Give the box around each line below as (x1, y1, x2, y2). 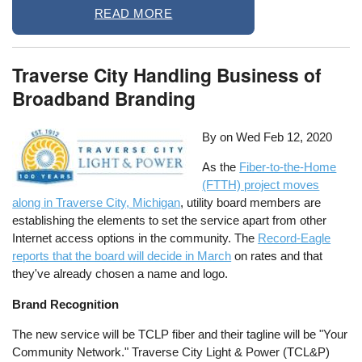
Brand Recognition (12, 297, 120, 311)
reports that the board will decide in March (12, 249, 232, 263)
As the (202, 160, 240, 175)
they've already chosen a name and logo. (12, 267, 229, 281)
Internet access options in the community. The (12, 231, 259, 246)
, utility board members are (180, 196, 322, 210)
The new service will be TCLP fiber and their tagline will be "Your (12, 326, 348, 341)
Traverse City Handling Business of (12, 61, 322, 89)
